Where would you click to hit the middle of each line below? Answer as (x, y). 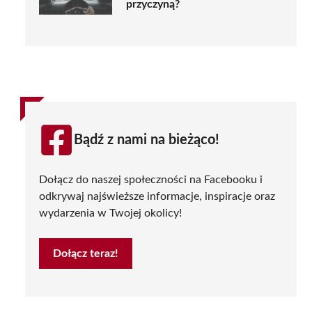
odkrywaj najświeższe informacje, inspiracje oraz (157, 196)
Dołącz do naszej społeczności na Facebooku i (151, 179)
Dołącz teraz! (86, 253)
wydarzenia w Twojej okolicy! (110, 213)
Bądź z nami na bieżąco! (147, 140)
